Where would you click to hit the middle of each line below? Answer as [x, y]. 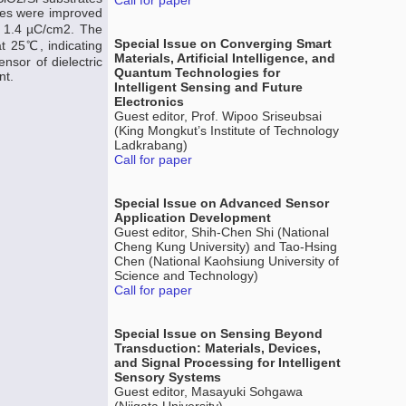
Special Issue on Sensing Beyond [218, 333]
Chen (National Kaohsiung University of [227, 261]
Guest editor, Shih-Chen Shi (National [222, 232]
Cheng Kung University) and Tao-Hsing [226, 246]
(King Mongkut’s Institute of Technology [227, 130]
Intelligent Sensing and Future [208, 87]
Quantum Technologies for [197, 72]
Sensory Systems [168, 377]
